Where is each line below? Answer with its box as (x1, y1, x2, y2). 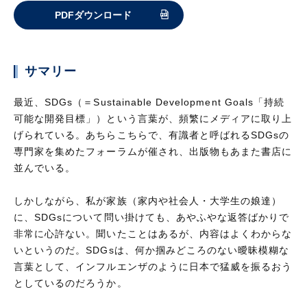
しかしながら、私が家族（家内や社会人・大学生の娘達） (14, 195, 282, 206)
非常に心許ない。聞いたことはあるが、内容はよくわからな (14, 228, 293, 239)
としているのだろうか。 (14, 277, 127, 288)
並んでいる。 (14, 162, 76, 173)
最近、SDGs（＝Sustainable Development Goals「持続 (14, 96, 285, 108)
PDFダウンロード (55, 10, 132, 21)
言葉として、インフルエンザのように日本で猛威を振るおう (14, 260, 293, 272)
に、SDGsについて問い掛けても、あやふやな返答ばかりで (14, 211, 290, 223)
